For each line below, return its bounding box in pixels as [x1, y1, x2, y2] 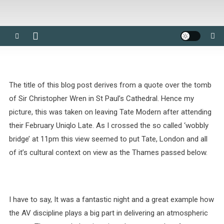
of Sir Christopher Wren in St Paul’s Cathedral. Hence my [8, 94, 194, 103]
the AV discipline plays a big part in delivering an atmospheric [8, 208, 208, 217]
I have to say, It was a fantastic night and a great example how [8, 195, 214, 204]
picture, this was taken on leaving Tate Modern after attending [8, 107, 211, 116]
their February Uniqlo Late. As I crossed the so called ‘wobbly [8, 121, 208, 130]
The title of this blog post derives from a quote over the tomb [8, 80, 211, 89]
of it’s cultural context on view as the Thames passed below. [8, 148, 207, 157]
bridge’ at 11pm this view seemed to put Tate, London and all [8, 134, 207, 143]
